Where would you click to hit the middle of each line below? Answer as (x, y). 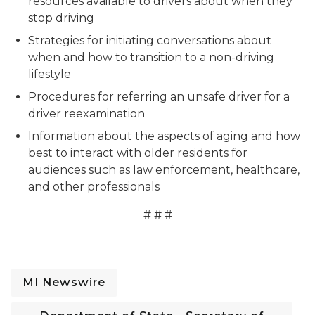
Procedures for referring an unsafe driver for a (159, 97)
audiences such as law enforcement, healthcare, (164, 170)
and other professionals (98, 187)
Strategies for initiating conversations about (150, 40)
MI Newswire (64, 282)
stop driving (65, 18)
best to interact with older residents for (138, 153)
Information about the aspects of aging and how (164, 136)
